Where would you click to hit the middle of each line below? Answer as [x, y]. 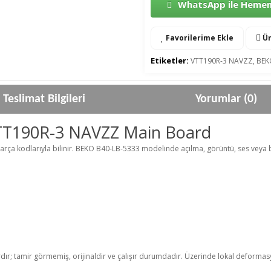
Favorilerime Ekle [199, 38]
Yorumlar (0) [226, 99]
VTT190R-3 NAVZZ [222, 60]
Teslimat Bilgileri [44, 99]
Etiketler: [170, 60]
